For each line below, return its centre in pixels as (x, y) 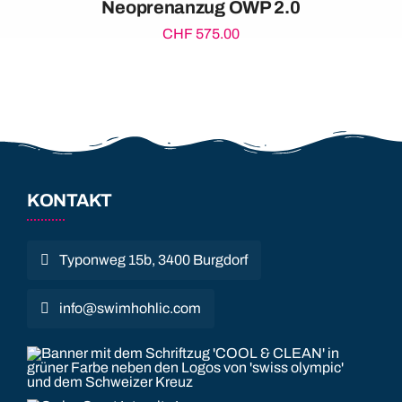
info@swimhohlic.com (131, 308)
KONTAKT (70, 200)
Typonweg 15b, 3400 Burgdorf (154, 259)
